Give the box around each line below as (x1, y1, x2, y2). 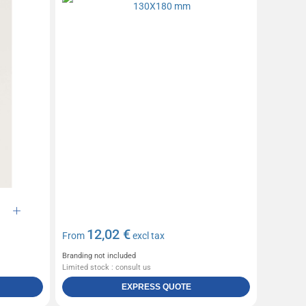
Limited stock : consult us (62, 262, 152, 272)
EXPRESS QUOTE (121, 281, 191, 292)
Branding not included (62, 251, 137, 260)
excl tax (130, 229, 165, 241)
